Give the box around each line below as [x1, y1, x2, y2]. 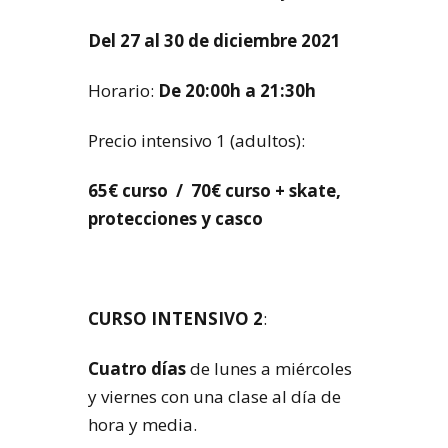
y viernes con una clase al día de [88, 385, 341, 408]
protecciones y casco [88, 207, 263, 230]
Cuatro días [88, 357, 186, 380]
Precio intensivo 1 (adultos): [88, 129, 305, 152]
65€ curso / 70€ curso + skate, [88, 179, 341, 202]
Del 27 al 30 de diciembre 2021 [88, 29, 341, 52]
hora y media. [88, 413, 197, 436]
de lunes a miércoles [186, 357, 352, 380]
